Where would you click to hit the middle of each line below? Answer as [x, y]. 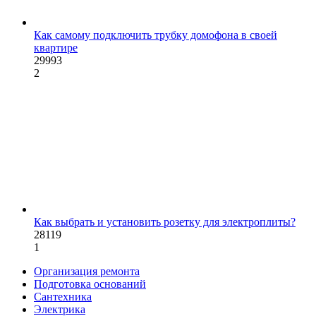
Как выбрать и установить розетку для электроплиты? [165, 221]
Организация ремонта [87, 271]
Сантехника [63, 296]
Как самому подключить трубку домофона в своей [156, 35]
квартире [56, 47]
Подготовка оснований [90, 284]
